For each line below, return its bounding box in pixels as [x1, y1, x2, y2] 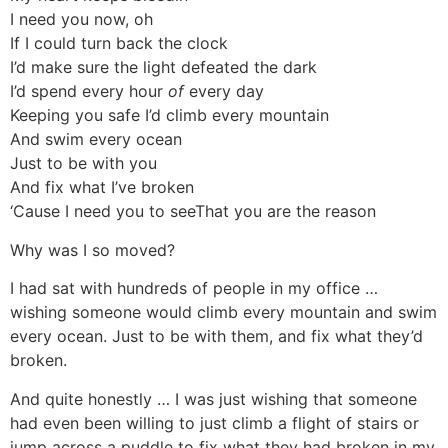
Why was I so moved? [10, 239, 175, 260]
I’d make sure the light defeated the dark [10, 57, 317, 78]
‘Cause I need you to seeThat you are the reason [10, 201, 376, 222]
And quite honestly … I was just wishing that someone [10, 388, 417, 409]
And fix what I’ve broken [10, 177, 194, 198]
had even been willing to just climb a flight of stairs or [10, 412, 419, 433]
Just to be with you [10, 153, 157, 174]
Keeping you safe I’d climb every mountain [10, 105, 329, 126]
